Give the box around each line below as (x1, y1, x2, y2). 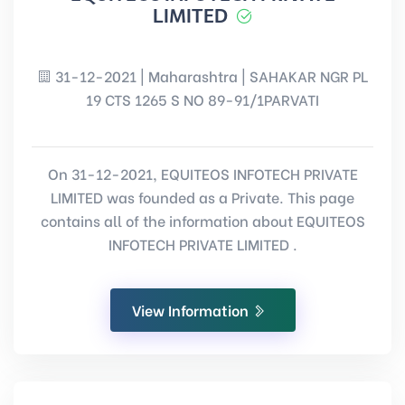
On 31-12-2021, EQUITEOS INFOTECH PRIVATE (47, 163, 358, 184)
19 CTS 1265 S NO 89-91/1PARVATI (86, 89, 319, 109)
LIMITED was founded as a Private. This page (51, 186, 354, 207)
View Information (131, 299, 252, 320)
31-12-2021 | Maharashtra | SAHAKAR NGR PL (52, 65, 368, 86)
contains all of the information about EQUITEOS (40, 210, 365, 231)
